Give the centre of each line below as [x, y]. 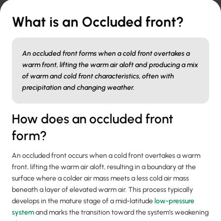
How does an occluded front [92, 119]
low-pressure [174, 201]
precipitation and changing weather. [78, 88]
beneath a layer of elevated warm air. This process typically [102, 190]
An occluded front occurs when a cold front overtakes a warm [106, 156]
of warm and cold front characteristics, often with [98, 76]
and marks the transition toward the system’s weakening [121, 213]
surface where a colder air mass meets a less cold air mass [100, 179]
